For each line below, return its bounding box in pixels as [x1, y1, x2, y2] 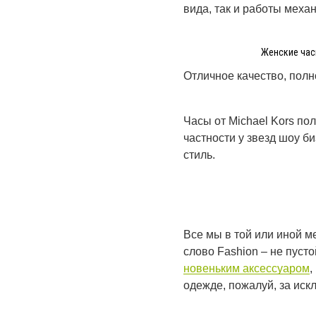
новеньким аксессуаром [183, 262, 310, 274]
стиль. [183, 149, 215, 162]
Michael [229, 115, 271, 128]
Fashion [217, 245, 258, 257]
